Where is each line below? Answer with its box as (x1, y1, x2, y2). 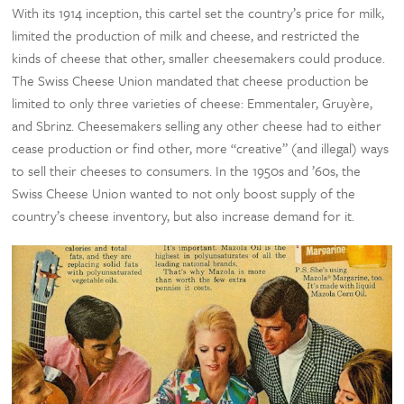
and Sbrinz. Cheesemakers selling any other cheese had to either (12, 115, 382, 135)
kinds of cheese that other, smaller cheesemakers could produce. (12, 48, 386, 68)
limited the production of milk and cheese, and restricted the (12, 25, 361, 45)
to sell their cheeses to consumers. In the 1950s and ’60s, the (12, 161, 362, 180)
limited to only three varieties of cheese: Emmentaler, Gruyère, (12, 93, 373, 113)
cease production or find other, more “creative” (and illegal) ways (12, 138, 390, 158)
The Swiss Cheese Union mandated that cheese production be (12, 70, 370, 90)
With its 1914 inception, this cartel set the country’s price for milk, (12, 3, 385, 23)
